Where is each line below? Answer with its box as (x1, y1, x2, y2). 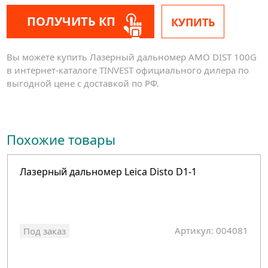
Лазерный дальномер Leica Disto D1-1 (20, 165, 197, 179)
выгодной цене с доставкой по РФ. (7, 77, 160, 89)
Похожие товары (7, 130, 116, 148)
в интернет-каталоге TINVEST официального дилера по (7, 63, 249, 76)
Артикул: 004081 (175, 224, 249, 237)
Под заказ (23, 225, 66, 237)
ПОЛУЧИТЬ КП (27, 13, 116, 29)
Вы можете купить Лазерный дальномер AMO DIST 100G (7, 50, 257, 63)
